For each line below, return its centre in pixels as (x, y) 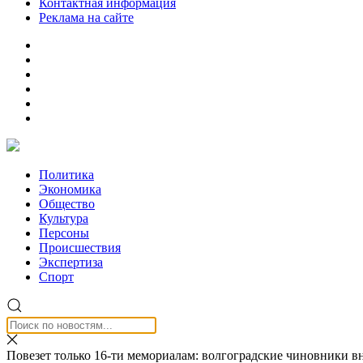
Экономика (70, 189)
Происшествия (80, 248)
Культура (64, 218)
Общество (67, 204)
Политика (66, 175)
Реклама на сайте (86, 17)
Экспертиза (71, 262)
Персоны (64, 233)
